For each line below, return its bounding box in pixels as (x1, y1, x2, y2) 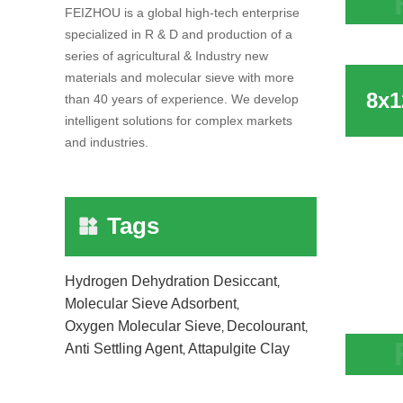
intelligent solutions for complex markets (65, 113, 292, 129)
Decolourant (227, 318, 305, 335)
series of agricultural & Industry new (65, 49, 268, 64)
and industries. (65, 135, 148, 150)
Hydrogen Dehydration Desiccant (65, 273, 277, 290)
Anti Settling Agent (65, 341, 183, 357)
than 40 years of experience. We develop (65, 92, 299, 107)
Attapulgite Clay (188, 341, 290, 357)
